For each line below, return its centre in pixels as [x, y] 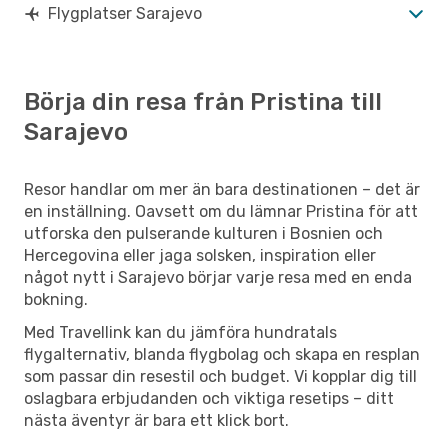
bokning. [56, 299]
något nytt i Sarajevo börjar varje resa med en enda [218, 277]
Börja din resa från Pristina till [203, 101]
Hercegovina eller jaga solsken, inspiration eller [200, 255]
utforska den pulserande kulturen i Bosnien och [203, 233]
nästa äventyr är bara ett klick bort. [156, 420]
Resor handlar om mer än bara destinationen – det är [222, 189]
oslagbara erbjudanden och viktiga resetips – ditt [209, 398]
